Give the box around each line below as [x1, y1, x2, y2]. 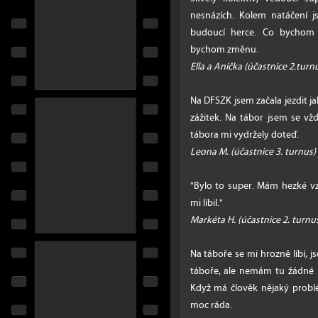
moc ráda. [190, 296, 232, 314]
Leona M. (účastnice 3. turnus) [190, 143, 316, 160]
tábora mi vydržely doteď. [190, 126, 299, 143]
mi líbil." [190, 194, 223, 212]
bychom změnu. [190, 40, 258, 58]
